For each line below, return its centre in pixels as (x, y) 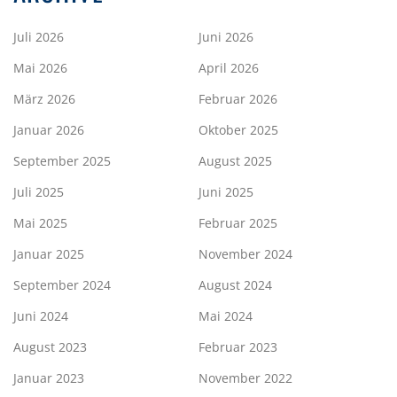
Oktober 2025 (238, 129)
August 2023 (50, 346)
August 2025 (235, 160)
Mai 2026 (40, 67)
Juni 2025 (226, 191)
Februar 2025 (238, 222)
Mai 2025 (40, 222)
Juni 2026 (226, 36)
